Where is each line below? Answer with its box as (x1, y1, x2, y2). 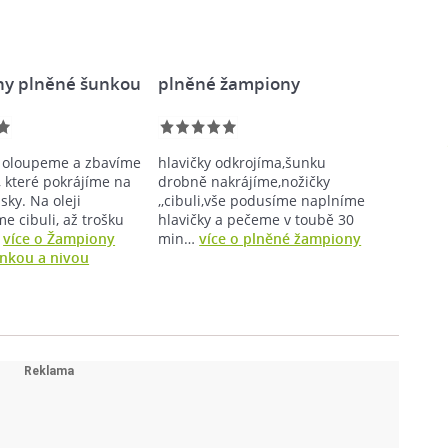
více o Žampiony (3, 228, 116, 248)
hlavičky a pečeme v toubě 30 (158, 209, 355, 229)
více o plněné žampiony (199, 228, 362, 248)
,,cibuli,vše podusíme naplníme (158, 190, 366, 210)
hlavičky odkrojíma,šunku (158, 152, 327, 172)
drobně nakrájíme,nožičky (158, 171, 331, 191)
